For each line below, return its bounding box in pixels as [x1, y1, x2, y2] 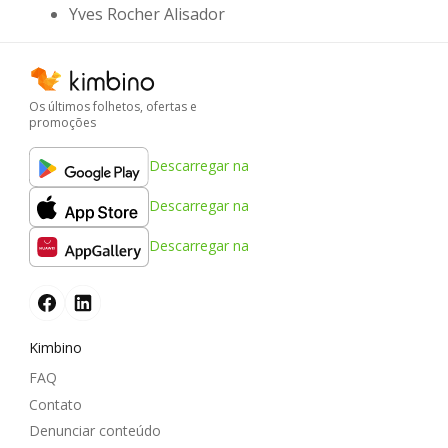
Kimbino [29, 338, 82, 358]
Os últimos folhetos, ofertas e [29, 98, 197, 116]
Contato [29, 394, 82, 414]
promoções [29, 114, 96, 132]
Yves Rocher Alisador [69, 3, 225, 26]
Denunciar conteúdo [29, 421, 161, 441]
